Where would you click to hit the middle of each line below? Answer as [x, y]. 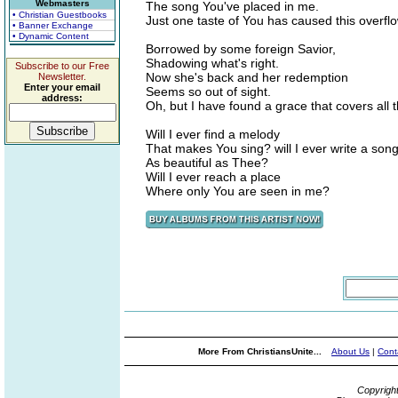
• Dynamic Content [51, 36]
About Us [350, 351]
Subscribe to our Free [62, 66]
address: [62, 98]
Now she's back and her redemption [247, 77]
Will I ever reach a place [213, 177]
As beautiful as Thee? [207, 163]
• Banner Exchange [53, 25]
